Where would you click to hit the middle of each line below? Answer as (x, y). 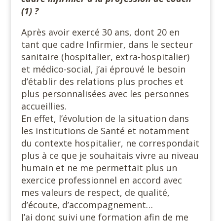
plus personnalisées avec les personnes (105, 93)
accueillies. (44, 106)
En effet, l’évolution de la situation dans (105, 118)
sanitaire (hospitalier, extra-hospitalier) (105, 56)
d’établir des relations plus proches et (102, 81)
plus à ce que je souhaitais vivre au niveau (110, 155)
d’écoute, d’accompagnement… (87, 204)
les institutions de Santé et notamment (106, 130)
